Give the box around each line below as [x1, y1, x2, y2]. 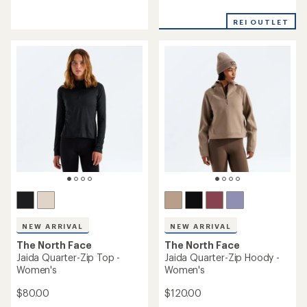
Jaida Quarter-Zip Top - [16, 251, 121, 263]
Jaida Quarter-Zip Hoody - [164, 251, 280, 263]
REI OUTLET [232, 18, 289, 26]
